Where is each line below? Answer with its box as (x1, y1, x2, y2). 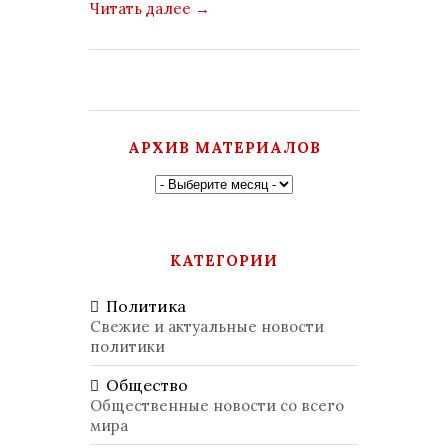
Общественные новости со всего (90, 396, 344, 415)
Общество (106, 375, 188, 395)
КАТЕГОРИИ (170, 251, 278, 270)
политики (90, 337, 165, 356)
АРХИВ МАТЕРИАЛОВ (127, 138, 321, 157)
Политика (106, 296, 186, 316)
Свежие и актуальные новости (90, 317, 324, 336)
